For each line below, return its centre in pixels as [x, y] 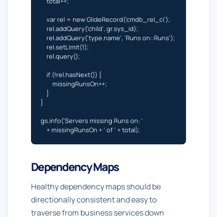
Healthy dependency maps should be [96, 186]
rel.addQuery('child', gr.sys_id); [89, 29]
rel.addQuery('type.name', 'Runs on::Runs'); [108, 38]
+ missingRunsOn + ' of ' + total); [90, 130]
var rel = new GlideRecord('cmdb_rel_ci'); [105, 19]
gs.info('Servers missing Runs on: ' [92, 121]
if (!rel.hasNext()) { [71, 75]
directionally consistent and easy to [94, 200]
